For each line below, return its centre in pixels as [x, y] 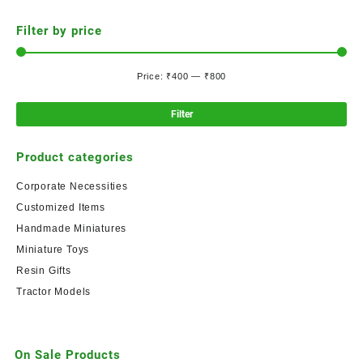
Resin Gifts [44, 270]
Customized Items [61, 207]
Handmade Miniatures [72, 228]
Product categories [75, 157]
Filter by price [59, 31]
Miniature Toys [53, 249]
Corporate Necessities [72, 186]
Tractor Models [54, 291]
